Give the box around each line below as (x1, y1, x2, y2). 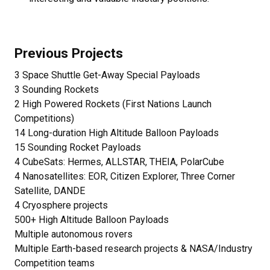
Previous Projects (14, 45, 123, 61)
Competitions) (14, 113, 74, 125)
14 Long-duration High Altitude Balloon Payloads (14, 127, 219, 139)
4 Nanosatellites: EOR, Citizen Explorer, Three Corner (14, 171, 235, 183)
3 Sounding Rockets (14, 84, 99, 96)
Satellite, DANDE (14, 185, 85, 197)
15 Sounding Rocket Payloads (14, 142, 141, 154)
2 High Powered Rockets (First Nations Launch (14, 98, 212, 110)
